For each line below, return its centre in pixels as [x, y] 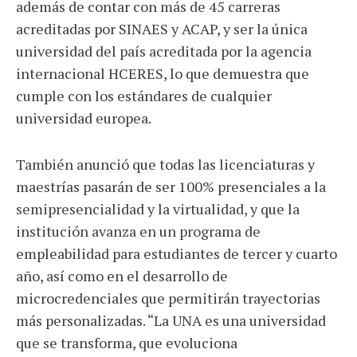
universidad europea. [84, 118]
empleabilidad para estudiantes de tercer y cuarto [177, 254]
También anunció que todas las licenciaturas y [165, 165]
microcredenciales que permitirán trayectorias [168, 298]
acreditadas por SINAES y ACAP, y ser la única [162, 29]
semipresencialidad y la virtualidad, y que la [158, 209]
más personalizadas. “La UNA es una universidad [171, 321]
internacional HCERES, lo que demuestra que [163, 74]
